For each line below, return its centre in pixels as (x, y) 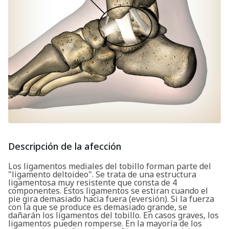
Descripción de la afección (65, 146)
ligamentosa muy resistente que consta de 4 (93, 183)
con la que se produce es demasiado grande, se (98, 207)
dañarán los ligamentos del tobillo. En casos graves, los (113, 215)
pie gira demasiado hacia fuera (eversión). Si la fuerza (111, 199)
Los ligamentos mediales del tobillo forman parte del (110, 166)
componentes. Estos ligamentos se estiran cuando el (108, 191)
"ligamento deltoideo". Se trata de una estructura (102, 175)
